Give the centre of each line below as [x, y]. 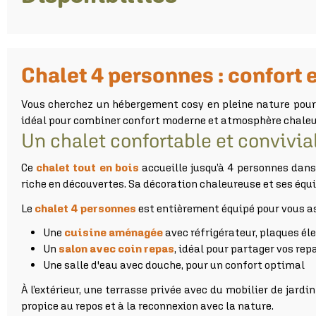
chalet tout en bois [87, 168]
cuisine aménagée [113, 232]
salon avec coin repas [116, 249]
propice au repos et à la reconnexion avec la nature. [147, 305]
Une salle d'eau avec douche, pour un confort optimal [174, 265]
